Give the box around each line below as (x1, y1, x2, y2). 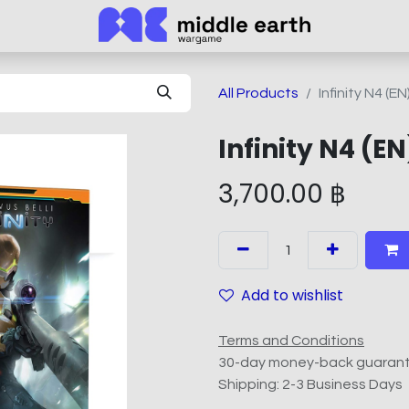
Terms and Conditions (218, 332, 364, 348)
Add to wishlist (241, 284, 343, 306)
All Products (218, 85, 299, 100)
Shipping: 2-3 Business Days (218, 376, 403, 392)
